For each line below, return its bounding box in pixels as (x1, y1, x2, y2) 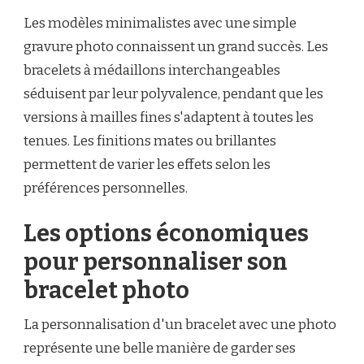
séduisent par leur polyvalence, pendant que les (24, 85, 323, 103)
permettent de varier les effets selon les (24, 156, 271, 174)
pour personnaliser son (24, 247, 288, 276)
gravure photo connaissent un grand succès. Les (24, 38, 328, 56)
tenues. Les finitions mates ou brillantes (24, 132, 276, 150)
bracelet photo (24, 275, 189, 305)
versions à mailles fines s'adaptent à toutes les (24, 109, 314, 127)
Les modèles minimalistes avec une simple (24, 15, 297, 32)
